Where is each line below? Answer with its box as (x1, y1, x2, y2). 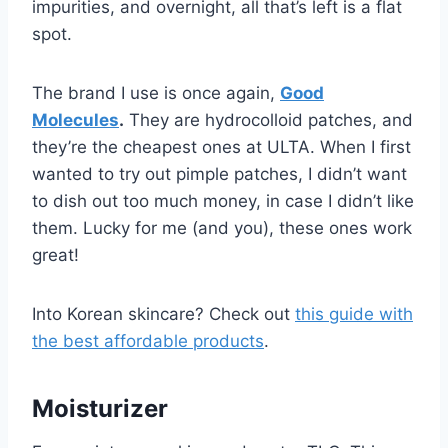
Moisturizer (32, 394, 168, 424)
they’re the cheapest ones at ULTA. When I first (32, 137, 411, 158)
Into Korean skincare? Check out (32, 304, 295, 325)
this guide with (295, 304, 413, 325)
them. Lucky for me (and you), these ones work (32, 218, 412, 239)
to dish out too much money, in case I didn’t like (32, 191, 414, 212)
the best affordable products (32, 331, 264, 352)
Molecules (32, 110, 119, 131)
